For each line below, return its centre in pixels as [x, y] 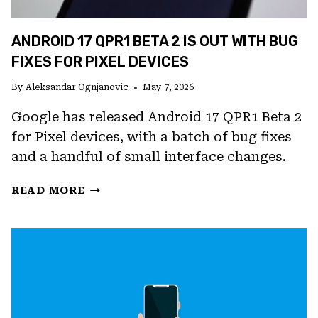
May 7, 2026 [169, 88]
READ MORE [48, 191]
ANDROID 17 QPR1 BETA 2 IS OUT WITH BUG [155, 42]
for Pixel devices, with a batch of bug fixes [152, 137]
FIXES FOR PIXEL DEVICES [100, 62]
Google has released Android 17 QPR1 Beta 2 [157, 117]
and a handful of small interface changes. [149, 157]
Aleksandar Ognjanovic [77, 88]
